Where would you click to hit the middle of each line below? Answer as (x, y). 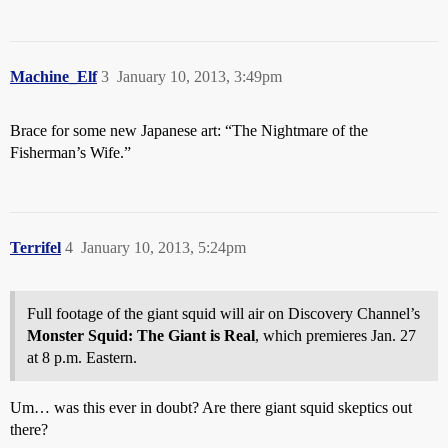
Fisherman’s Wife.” (70, 152)
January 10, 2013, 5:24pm (163, 247)
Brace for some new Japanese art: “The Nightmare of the (189, 130)
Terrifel (35, 247)
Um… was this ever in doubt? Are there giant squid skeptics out (211, 407)
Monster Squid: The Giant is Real (141, 335)
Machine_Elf (53, 76)
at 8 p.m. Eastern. (82, 357)
